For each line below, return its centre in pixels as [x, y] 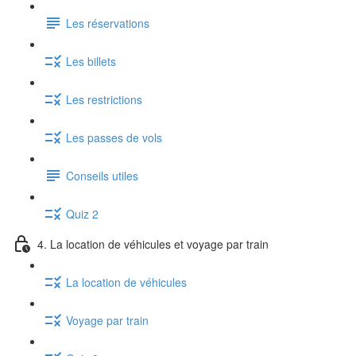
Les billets [91, 61]
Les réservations [108, 23]
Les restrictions [104, 99]
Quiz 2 [82, 213]
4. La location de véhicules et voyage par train [153, 244]
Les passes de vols [114, 137]
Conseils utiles [102, 175]
